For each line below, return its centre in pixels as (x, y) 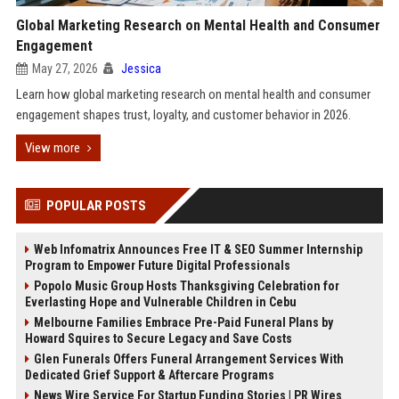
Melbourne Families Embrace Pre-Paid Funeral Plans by (183, 322)
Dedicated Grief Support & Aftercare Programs (149, 375)
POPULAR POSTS (96, 206)
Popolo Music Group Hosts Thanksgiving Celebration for (186, 286)
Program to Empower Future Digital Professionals (157, 265)
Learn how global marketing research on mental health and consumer (193, 94)
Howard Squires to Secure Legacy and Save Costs (158, 338)
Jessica (141, 69)
